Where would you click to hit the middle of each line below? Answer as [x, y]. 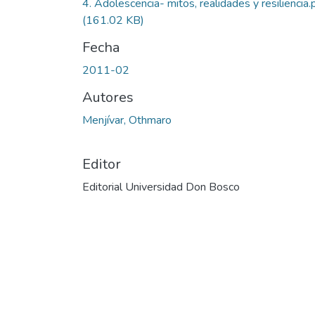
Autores [108, 97]
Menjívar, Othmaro [127, 120]
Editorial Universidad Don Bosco [161, 187]
